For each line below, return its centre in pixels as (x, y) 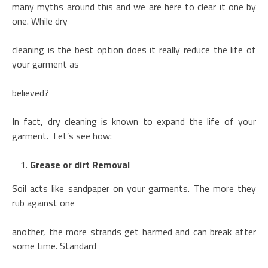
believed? (31, 92)
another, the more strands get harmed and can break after (134, 231)
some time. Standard (54, 246)
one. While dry (40, 21)
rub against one (43, 202)
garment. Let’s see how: (62, 135)
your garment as (45, 64)
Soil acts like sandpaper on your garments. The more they (134, 188)
